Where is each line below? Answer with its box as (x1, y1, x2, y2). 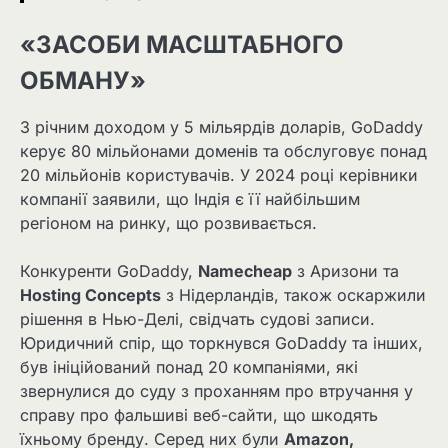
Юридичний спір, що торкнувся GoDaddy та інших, (20, 333, 423, 354)
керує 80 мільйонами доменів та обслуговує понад (20, 140, 427, 161)
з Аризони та (292, 261, 399, 282)
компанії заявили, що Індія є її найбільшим (20, 188, 360, 209)
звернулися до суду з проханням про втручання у (20, 381, 413, 402)
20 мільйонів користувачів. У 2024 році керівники (20, 164, 418, 185)
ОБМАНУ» (20, 65, 146, 95)
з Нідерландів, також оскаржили (161, 285, 426, 306)
